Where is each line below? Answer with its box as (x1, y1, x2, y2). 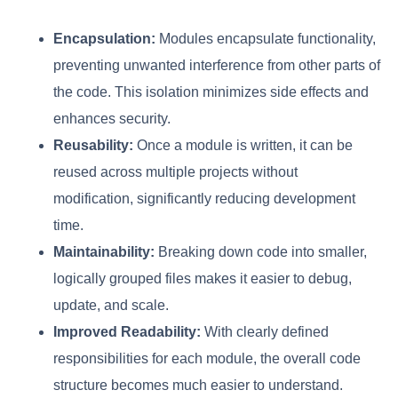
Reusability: (53, 137, 133, 153)
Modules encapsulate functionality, (155, 30, 376, 46)
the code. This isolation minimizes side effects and (53, 84, 369, 99)
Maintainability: (53, 243, 155, 259)
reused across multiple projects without (53, 163, 298, 179)
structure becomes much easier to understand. (53, 377, 343, 393)
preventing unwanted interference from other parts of (53, 57, 380, 73)
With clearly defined (201, 323, 329, 339)
